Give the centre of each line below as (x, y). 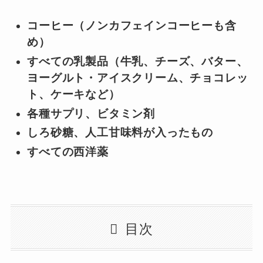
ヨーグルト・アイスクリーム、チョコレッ (138, 77)
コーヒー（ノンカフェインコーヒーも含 (132, 26)
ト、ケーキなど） (74, 94)
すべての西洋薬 (68, 151)
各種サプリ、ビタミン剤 (91, 113)
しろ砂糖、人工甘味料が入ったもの (120, 133)
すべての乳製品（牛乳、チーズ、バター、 (138, 61)
